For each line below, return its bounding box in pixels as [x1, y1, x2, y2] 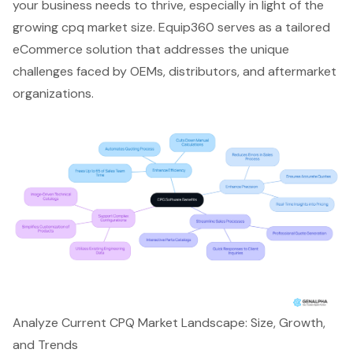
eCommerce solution [13, 40, 132, 58]
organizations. [13, 84, 94, 102]
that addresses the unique [132, 40, 289, 58]
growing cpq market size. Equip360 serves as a [13, 18, 285, 35]
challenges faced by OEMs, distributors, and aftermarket [13, 62, 336, 80]
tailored [285, 18, 330, 35]
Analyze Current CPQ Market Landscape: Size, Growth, [13, 314, 325, 332]
